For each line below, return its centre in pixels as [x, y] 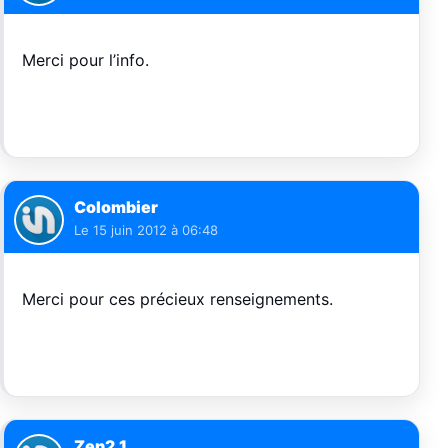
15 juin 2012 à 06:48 [155, 230]
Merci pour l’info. [85, 60]
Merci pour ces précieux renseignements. [177, 299]
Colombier [116, 207]
